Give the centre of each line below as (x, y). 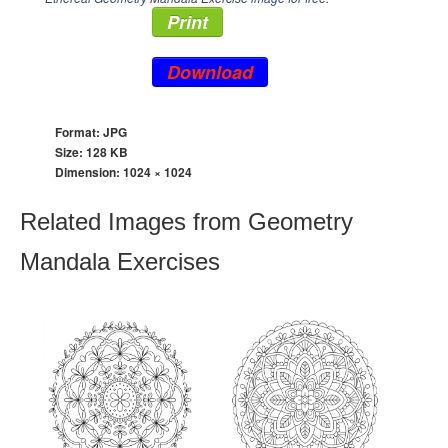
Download (210, 72)
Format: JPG (91, 132)
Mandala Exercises (120, 261)
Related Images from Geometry (186, 221)
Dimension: (89, 172)
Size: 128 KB (91, 152)
